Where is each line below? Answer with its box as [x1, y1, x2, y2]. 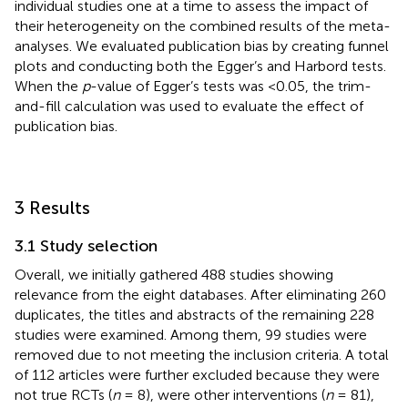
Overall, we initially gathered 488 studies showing [15, 265, 333, 283]
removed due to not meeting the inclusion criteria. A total [15, 345, 389, 363]
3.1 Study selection [15, 235, 158, 256]
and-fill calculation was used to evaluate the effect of [15, 97, 363, 115]
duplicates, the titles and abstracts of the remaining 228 [15, 305, 374, 323]
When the [15, 76, 82, 95]
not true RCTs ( [15, 385, 112, 403]
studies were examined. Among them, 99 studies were [15, 325, 367, 343]
